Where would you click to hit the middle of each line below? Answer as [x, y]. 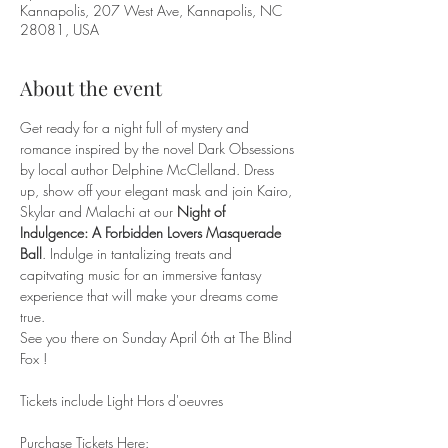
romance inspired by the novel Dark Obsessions [159, 148]
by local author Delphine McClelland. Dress [149, 169]
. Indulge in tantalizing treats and [139, 253]
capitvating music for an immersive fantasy [142, 274]
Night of [203, 211]
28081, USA [59, 29]
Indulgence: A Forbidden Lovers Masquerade [152, 232]
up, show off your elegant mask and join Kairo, [158, 190]
